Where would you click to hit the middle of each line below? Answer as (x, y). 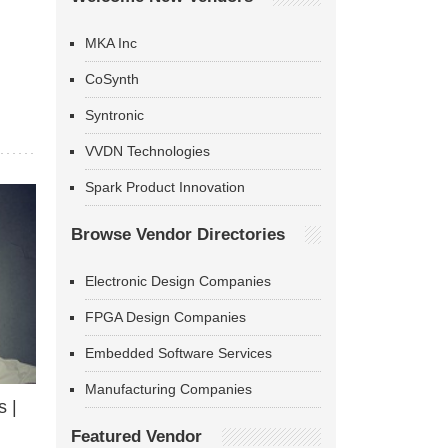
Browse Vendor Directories (178, 234)
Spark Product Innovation (165, 187)
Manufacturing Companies (168, 389)
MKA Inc (111, 43)
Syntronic (114, 115)
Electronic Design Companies (178, 281)
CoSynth (112, 79)
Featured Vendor (136, 436)
